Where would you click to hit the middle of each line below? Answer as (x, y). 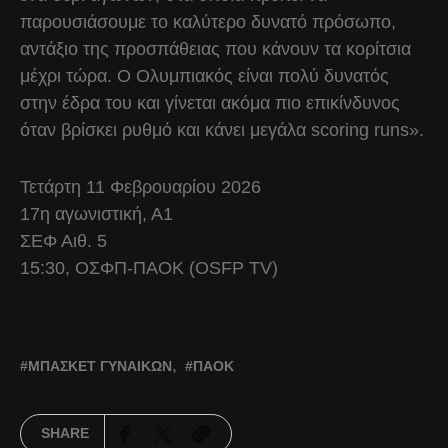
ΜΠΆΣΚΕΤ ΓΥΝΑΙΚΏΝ (100, 365)
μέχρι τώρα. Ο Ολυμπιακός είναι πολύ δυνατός (204, 75)
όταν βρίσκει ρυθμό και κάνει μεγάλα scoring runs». (222, 129)
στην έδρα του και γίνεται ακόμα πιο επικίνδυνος (210, 102)
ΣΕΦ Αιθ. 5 (63, 240)
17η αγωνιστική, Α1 (96, 213)
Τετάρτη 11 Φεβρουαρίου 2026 (140, 186)
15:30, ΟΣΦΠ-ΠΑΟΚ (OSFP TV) (149, 267)
